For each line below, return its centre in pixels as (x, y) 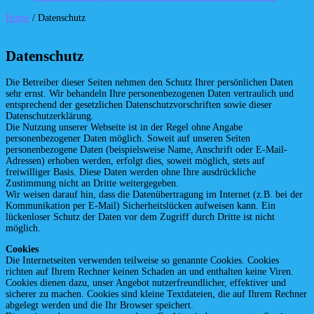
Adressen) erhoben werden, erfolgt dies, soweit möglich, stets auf (135, 161)
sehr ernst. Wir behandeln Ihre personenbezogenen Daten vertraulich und (150, 94)
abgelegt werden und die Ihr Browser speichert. (100, 306)
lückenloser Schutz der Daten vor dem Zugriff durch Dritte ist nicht (140, 217)
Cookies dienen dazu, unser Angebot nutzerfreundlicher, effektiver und (146, 283)
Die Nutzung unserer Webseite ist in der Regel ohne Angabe (124, 128)
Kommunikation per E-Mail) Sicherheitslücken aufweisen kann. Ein (141, 206)
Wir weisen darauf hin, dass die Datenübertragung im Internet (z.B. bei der (154, 195)
